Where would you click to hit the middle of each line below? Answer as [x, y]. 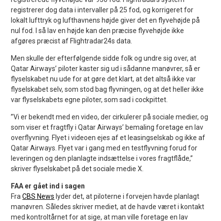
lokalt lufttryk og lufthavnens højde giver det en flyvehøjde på [106, 20]
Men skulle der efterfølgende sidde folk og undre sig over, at [104, 58]
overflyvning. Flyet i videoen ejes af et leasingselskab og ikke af [108, 137]
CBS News [38, 196]
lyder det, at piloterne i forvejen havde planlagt [127, 196]
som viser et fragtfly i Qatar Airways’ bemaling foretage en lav [107, 127]
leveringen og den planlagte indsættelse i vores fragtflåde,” [102, 158]
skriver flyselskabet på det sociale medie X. [77, 168]
